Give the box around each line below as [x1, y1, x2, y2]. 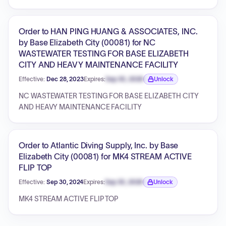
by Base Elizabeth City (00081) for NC [19, 38, 156, 47]
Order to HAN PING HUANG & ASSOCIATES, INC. [19, 27, 198, 36]
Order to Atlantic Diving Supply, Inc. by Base [19, 141, 179, 150]
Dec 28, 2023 [46, 76, 84, 82]
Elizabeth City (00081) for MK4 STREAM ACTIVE [19, 152, 192, 161]
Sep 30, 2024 [46, 179, 84, 185]
